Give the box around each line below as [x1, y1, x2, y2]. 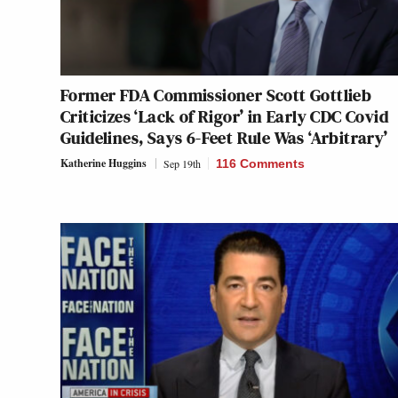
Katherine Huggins [60, 155, 147, 171]
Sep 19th [163, 155, 201, 171]
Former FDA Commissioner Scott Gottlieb [60, 82, 372, 107]
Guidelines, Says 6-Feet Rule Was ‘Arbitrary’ [60, 124, 388, 150]
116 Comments [216, 155, 305, 171]
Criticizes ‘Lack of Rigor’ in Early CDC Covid [60, 103, 388, 129]
